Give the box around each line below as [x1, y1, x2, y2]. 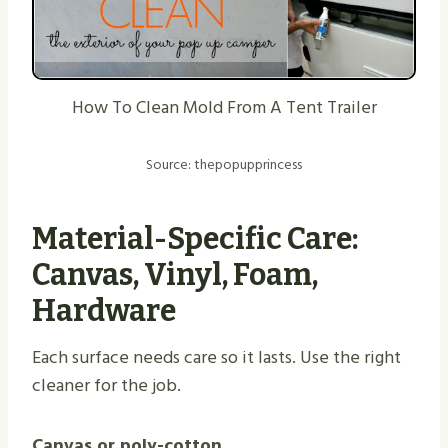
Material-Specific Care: [32, 221, 358, 258]
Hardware [32, 293, 176, 330]
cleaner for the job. [32, 371, 181, 401]
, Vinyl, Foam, [133, 257, 318, 294]
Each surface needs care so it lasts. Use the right [32, 343, 401, 373]
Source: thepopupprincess [146, 153, 302, 177]
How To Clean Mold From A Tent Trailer [71, 93, 377, 123]
